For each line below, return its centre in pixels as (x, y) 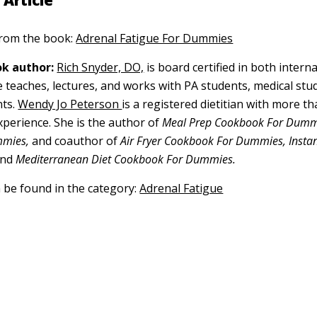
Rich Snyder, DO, (100, 67)
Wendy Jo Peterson (70, 104)
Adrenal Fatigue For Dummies (155, 38)
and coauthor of (76, 141)
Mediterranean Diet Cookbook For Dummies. (125, 159)
